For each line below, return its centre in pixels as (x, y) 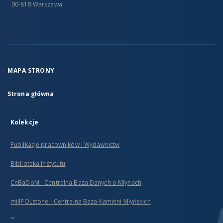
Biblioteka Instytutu (38, 164)
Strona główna (31, 94)
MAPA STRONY (31, 70)
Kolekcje (24, 122)
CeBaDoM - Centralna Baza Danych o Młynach (76, 182)
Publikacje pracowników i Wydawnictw (65, 145)
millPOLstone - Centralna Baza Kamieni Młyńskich (81, 201)
